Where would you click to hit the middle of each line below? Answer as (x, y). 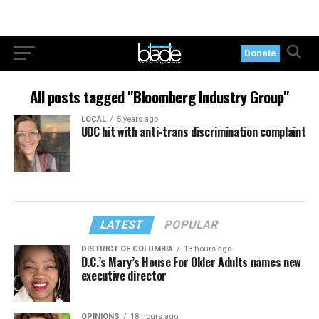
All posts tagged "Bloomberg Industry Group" (159, 96)
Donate (261, 53)
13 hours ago (207, 249)
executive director (124, 276)
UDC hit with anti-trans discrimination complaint (193, 132)
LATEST (122, 225)
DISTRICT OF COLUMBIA (127, 249)
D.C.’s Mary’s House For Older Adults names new (191, 262)
